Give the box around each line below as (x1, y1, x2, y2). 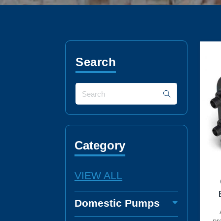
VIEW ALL (74, 170, 122, 182)
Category (74, 139, 125, 152)
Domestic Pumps (74, 197, 160, 209)
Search (75, 55, 116, 69)
